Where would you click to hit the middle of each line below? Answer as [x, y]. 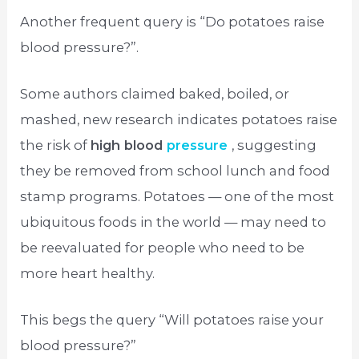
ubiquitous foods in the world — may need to [173, 222]
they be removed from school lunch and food [175, 170]
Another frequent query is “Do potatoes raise [173, 21]
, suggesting [274, 145]
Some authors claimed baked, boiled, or [155, 93]
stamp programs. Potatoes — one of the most [177, 196]
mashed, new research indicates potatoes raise [179, 119]
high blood [129, 145]
